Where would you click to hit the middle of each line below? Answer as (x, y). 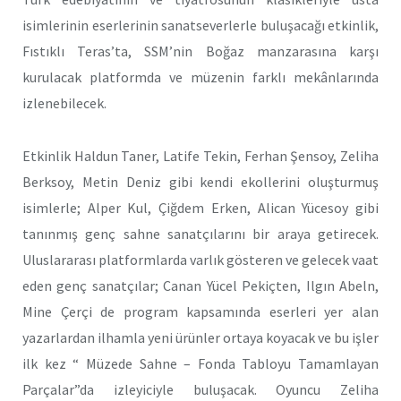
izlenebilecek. (64, 102)
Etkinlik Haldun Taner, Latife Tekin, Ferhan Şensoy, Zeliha (200, 155)
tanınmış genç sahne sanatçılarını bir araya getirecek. (200, 233)
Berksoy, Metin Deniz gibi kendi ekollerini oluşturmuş (200, 181)
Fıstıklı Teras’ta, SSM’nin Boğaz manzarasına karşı (200, 51)
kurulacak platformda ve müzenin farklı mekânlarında (200, 77)
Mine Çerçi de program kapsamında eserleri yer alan (200, 311)
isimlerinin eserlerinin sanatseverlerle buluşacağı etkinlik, (200, 25)
